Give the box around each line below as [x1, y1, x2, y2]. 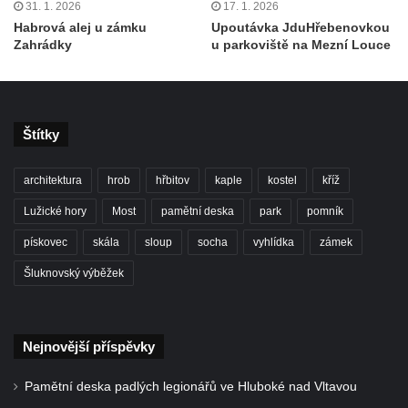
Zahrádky [14, 36, 72, 52]
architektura [24, 173, 82, 187]
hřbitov [156, 173, 189, 187]
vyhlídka [253, 235, 294, 249]
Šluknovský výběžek [24, 266, 124, 280]
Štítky [23, 126, 59, 142]
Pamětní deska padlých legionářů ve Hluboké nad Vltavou [25, 379, 357, 393]
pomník [307, 204, 343, 218]
